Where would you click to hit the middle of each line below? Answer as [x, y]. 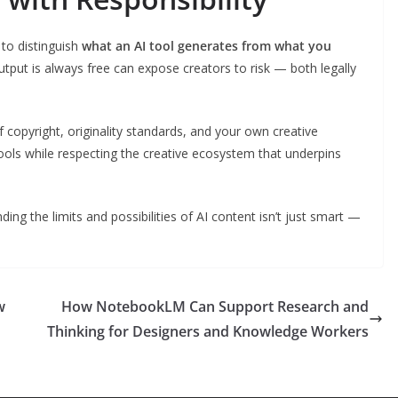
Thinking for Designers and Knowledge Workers [208, 331]
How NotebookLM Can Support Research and [215, 306]
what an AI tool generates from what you [207, 45]
